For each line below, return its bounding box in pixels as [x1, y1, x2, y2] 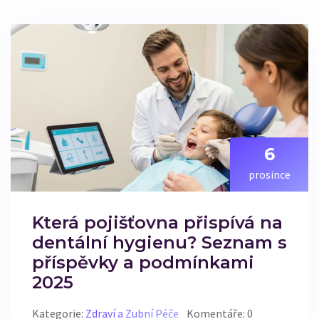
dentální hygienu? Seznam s [32, 232, 287, 253]
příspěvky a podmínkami [32, 252, 254, 273]
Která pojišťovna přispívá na [32, 212, 283, 234]
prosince [248, 167, 291, 182]
